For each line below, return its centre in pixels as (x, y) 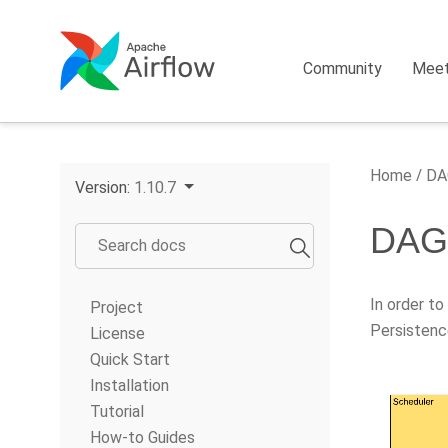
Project (116, 307)
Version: (104, 187)
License (117, 333)
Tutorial (117, 411)
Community (343, 68)
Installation (129, 385)
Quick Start (130, 359)
